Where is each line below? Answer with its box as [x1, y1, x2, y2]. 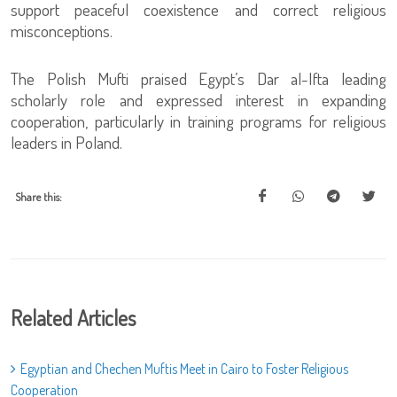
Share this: [15, 189, 62, 204]
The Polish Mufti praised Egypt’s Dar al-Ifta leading [11, 66, 386, 90]
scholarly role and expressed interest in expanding [11, 88, 386, 111]
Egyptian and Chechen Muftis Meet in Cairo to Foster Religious [20, 359, 348, 378]
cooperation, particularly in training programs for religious [11, 109, 386, 132]
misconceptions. [11, 19, 113, 42]
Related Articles [11, 303, 136, 331]
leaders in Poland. [11, 130, 122, 153]
